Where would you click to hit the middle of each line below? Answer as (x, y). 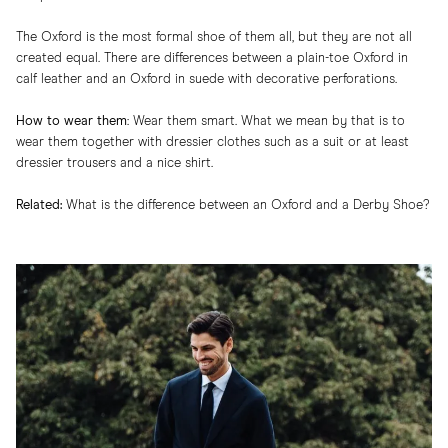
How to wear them (71, 121)
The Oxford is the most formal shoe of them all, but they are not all (214, 37)
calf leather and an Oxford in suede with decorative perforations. (206, 79)
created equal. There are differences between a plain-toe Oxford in (212, 58)
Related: (39, 205)
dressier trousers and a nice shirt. (114, 163)
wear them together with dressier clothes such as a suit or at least (212, 142)
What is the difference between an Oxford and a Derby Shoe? (247, 205)
